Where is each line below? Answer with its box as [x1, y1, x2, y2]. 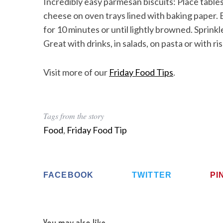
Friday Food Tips [109, 67, 173, 78]
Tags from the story [43, 111, 104, 121]
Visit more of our [43, 67, 109, 78]
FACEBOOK [43, 170, 94, 180]
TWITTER [132, 170, 172, 180]
